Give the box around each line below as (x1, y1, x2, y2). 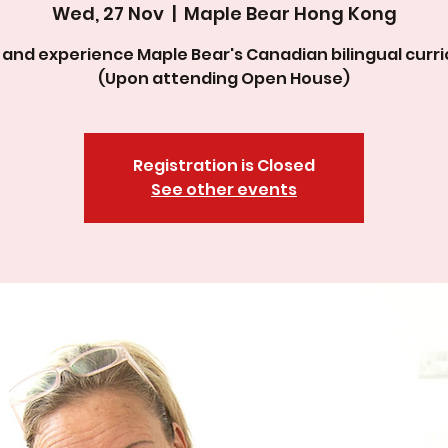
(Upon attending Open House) (98, 67, 350, 90)
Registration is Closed (133, 154, 315, 177)
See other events (151, 178, 297, 201)
